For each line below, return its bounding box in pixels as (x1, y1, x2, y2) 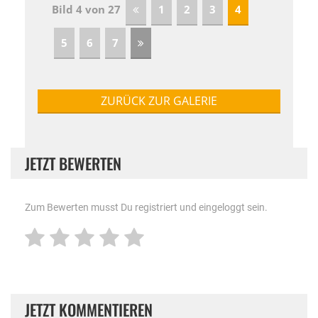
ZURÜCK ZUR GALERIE (101, 93, 217, 109)
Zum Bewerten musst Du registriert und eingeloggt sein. (25, 202, 268, 213)
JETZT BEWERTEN (25, 152, 121, 175)
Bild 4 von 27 (52, 2, 124, 16)
